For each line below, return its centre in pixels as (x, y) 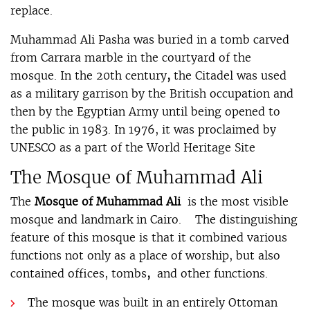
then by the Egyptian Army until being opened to (145, 111)
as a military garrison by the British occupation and (152, 93)
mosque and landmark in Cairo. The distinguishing (154, 219)
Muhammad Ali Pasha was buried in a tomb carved (150, 39)
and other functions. (211, 273)
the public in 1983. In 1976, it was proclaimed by (143, 129)
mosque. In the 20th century (89, 75)
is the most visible (235, 201)
